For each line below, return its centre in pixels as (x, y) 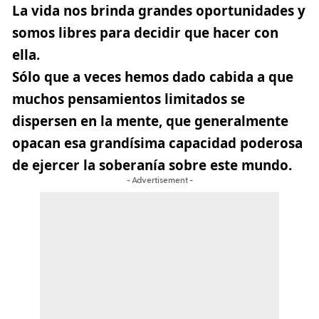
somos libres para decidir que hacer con (145, 32)
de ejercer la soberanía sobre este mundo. (152, 165)
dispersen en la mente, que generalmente (150, 121)
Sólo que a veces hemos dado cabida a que (153, 77)
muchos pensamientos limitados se (129, 99)
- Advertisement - (159, 181)
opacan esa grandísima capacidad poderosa (157, 143)
